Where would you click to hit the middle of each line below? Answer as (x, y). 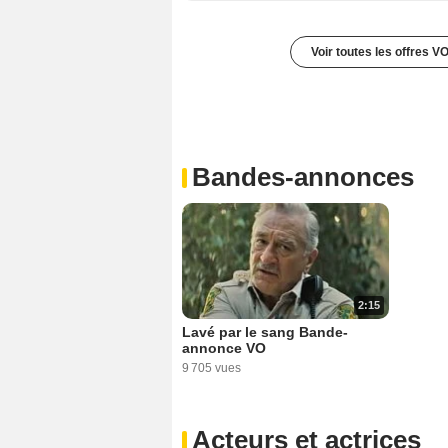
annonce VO (224, 348)
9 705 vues (211, 368)
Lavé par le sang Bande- (265, 332)
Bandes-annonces (303, 176)
